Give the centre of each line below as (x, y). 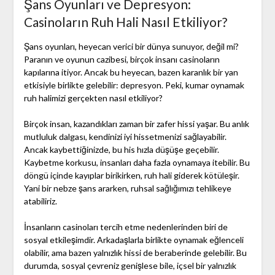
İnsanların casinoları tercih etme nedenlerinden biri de (126, 227)
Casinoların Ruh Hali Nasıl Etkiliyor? (125, 22)
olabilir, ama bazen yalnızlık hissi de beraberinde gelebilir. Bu (135, 253)
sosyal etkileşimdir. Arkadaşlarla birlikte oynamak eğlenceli (134, 240)
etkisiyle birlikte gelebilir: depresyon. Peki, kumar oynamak (134, 85)
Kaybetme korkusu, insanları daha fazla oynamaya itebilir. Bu (137, 163)
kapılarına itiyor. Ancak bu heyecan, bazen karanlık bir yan (131, 72)
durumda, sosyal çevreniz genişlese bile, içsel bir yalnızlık (130, 266)
